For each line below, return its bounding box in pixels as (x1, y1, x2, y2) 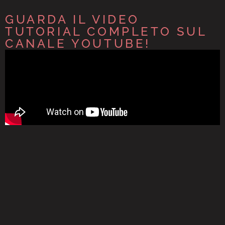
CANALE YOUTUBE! (5, 36, 151, 51)
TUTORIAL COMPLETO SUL (5, 24, 207, 39)
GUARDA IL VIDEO (5, 12, 140, 27)
